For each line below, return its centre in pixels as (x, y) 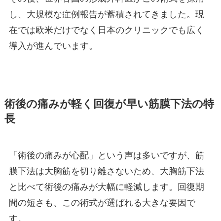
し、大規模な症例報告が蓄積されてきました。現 (106, 15)
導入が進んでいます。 (53, 46)
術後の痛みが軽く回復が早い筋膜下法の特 (109, 104)
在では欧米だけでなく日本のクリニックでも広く (106, 30)
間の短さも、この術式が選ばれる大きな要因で (102, 203)
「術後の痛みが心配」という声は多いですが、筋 (106, 155)
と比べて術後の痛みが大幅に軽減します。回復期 (106, 187)
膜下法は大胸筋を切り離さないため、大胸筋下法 (106, 171)
